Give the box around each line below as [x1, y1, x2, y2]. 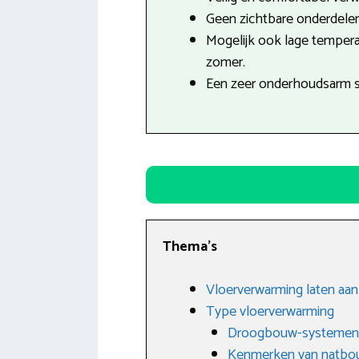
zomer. [206, 50, 245, 75]
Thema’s [163, 234, 217, 259]
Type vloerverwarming [206, 299, 334, 324]
